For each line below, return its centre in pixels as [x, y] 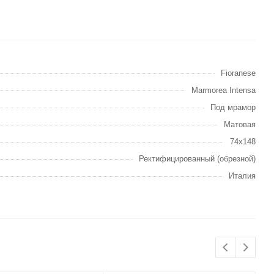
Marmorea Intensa [224, 90]
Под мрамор [233, 107]
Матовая [240, 124]
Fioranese [238, 73]
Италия [242, 176]
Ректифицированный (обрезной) [197, 159]
